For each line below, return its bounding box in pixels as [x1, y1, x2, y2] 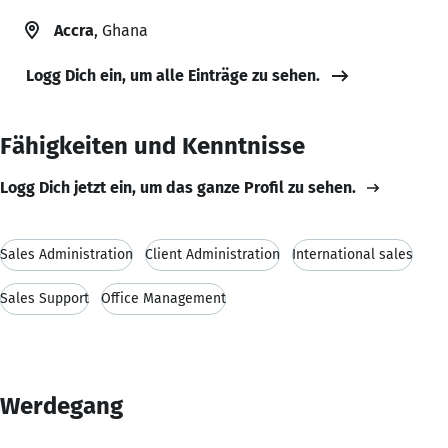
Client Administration [145, 245, 280, 263]
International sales [292, 245, 413, 263]
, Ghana [94, 20, 148, 40]
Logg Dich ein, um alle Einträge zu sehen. [26, 65, 320, 85]
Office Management [101, 289, 226, 307]
